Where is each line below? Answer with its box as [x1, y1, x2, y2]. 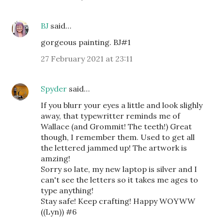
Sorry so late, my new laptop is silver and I [41, 164, 197, 174]
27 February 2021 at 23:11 [41, 54, 133, 63]
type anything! [41, 186, 93, 195]
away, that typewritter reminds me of [41, 111, 180, 121]
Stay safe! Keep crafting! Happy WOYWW [41, 196, 195, 206]
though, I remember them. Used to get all [41, 132, 195, 142]
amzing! [41, 154, 70, 163]
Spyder [41, 84, 67, 93]
